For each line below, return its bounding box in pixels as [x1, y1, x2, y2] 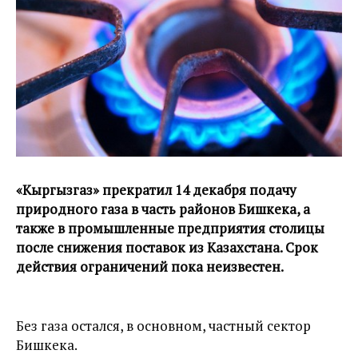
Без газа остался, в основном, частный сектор [16, 316, 311, 335]
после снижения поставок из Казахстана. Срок [16, 237, 318, 257]
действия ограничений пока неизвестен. [16, 257, 284, 276]
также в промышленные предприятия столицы [16, 218, 324, 237]
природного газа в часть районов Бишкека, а [16, 199, 310, 218]
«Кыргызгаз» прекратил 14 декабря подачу [16, 180, 296, 199]
